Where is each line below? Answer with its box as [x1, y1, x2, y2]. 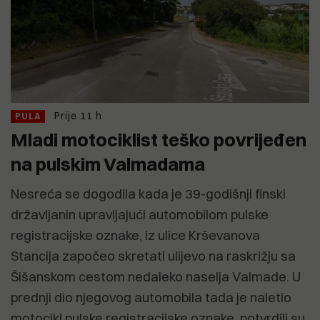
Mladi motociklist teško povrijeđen [11, 129, 306, 151]
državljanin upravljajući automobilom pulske [11, 206, 269, 224]
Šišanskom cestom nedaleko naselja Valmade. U [11, 269, 301, 286]
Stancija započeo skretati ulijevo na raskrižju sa [11, 248, 296, 265]
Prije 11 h [54, 109, 102, 123]
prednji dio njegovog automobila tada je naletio [11, 289, 291, 306]
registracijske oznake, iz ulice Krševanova [11, 227, 260, 244]
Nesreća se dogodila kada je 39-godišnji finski [11, 186, 286, 203]
